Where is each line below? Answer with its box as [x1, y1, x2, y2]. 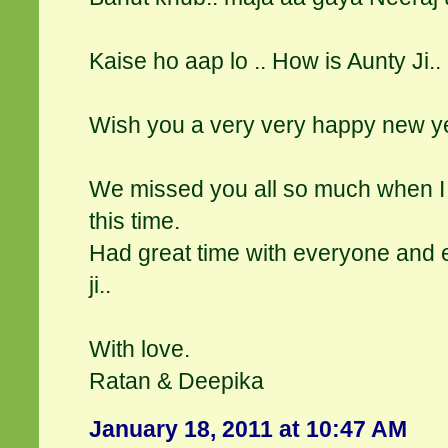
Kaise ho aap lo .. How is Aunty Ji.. [89, 48, 442, 75]
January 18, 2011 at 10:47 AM [89, 416, 408, 443]
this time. [89, 208, 181, 235]
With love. [89, 336, 191, 363]
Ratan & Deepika [89, 368, 265, 395]
